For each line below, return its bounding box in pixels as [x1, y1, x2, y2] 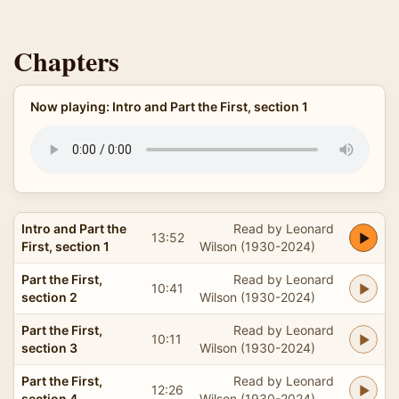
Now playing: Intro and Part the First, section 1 [29, 99, 308, 114]
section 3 [21, 339, 77, 355]
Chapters [13, 41, 119, 80]
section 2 [21, 289, 77, 305]
